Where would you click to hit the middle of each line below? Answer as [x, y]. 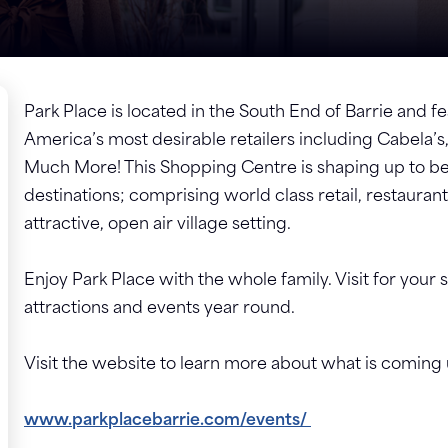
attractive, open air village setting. [157, 225]
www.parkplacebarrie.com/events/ [167, 421]
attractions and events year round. [161, 309]
